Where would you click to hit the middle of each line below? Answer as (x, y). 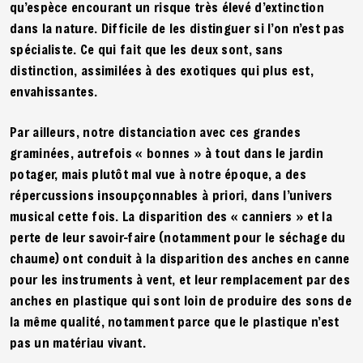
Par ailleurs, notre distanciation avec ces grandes (155, 131)
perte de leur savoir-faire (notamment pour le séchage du (178, 237)
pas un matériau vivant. (78, 342)
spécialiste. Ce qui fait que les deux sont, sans (147, 49)
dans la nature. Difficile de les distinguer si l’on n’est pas (177, 28)
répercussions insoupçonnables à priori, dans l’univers (171, 194)
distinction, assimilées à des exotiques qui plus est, (162, 70)
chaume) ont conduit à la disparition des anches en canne (180, 258)
